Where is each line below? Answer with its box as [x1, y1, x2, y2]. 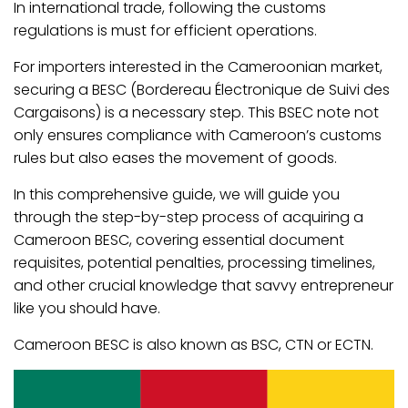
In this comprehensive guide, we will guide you [14, 183, 340, 205]
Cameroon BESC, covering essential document [14, 229, 344, 250]
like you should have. [14, 297, 160, 319]
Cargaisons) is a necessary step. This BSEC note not [14, 101, 379, 123]
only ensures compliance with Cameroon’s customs [14, 124, 382, 146]
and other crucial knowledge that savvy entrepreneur [14, 274, 393, 296]
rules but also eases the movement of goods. [14, 147, 337, 168]
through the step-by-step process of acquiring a [14, 206, 363, 228]
